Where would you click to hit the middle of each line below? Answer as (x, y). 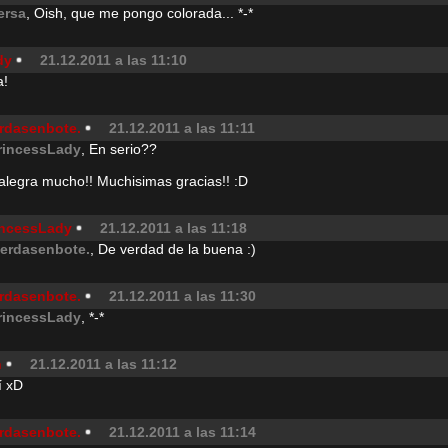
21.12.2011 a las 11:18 (173, 228)
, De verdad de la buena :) (173, 249)
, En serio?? (119, 149)
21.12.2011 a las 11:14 (182, 432)
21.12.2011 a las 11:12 (103, 364)
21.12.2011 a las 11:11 (182, 128)
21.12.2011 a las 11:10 (113, 60)
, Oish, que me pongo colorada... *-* (139, 13)
